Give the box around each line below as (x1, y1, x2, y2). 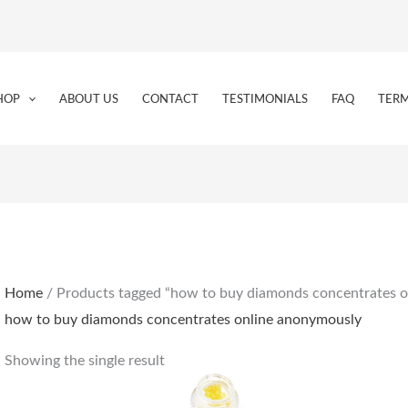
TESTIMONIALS (222, 93, 309, 106)
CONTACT (142, 93, 199, 106)
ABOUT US (59, 93, 119, 106)
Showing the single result (4, 353, 165, 369)
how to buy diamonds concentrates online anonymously (4, 312, 362, 328)
